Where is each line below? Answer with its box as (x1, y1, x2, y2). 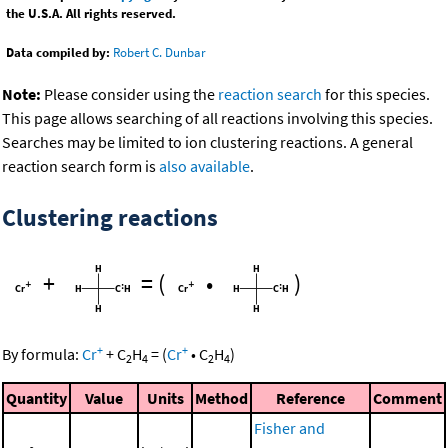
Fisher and (254, 418, 325, 439)
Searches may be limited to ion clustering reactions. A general (2, 132, 413, 153)
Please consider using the (41, 84, 218, 105)
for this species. (322, 84, 430, 105)
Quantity (6, 388, 67, 409)
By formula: (2, 344, 82, 365)
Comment (373, 388, 442, 409)
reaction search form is (2, 156, 159, 177)
